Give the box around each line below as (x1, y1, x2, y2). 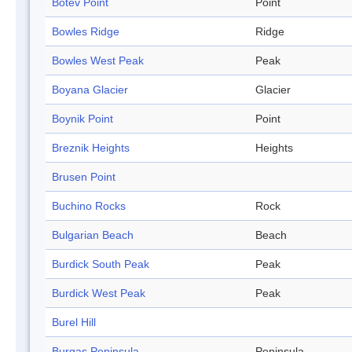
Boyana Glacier (52, 83, 128, 97)
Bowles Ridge (52, 25, 119, 38)
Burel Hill (52, 316, 96, 329)
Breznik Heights (52, 141, 130, 155)
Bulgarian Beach (52, 229, 134, 242)
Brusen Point (52, 170, 115, 184)
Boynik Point (52, 112, 113, 126)
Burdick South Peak (52, 258, 149, 271)
